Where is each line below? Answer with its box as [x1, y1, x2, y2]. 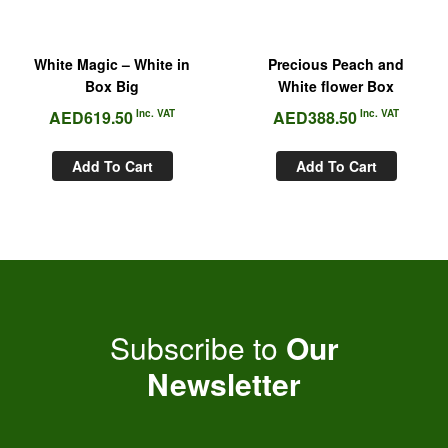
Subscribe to [109, 326, 286, 370]
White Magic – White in [34, 54, 190, 75]
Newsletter [147, 362, 301, 406]
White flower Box [278, 76, 394, 97]
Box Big [85, 76, 139, 97]
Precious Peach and [268, 54, 404, 75]
